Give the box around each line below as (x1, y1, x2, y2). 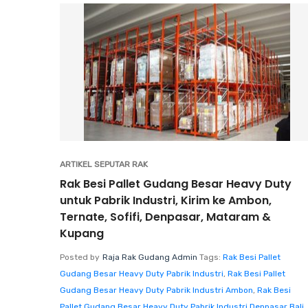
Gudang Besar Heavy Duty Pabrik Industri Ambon (60, 285, 253, 295)
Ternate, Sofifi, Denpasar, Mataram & (60, 208, 271, 225)
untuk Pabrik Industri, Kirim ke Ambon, (60, 192, 272, 208)
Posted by (60, 252, 100, 262)
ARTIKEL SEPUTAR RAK (60, 159, 148, 169)
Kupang (60, 225, 104, 241)
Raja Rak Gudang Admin (102, 252, 197, 262)
